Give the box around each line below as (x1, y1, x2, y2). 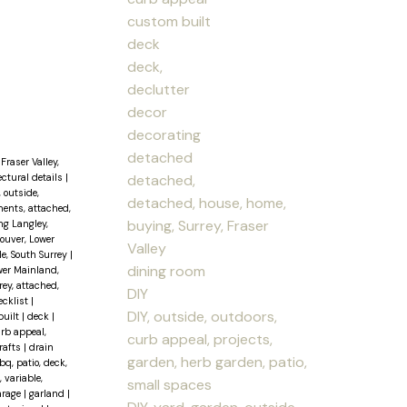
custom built (127, 11, 212, 31)
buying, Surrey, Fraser (127, 215, 270, 235)
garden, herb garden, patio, (127, 352, 308, 372)
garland (28, 386, 67, 400)
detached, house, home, (127, 193, 287, 213)
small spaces (127, 374, 213, 394)
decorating (127, 124, 202, 144)
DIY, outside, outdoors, (127, 306, 278, 326)
